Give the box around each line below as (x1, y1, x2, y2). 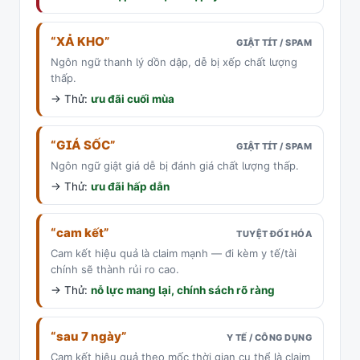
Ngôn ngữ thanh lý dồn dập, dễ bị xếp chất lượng (51, 55, 297, 68)
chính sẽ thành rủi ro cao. (51, 263, 179, 276)
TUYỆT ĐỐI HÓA (236, 228, 312, 239)
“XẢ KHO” (51, 34, 110, 49)
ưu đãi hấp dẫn (91, 180, 170, 193)
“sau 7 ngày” (51, 329, 127, 344)
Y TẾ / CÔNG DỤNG (226, 332, 312, 343)
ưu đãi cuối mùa (91, 92, 174, 105)
